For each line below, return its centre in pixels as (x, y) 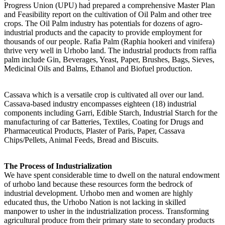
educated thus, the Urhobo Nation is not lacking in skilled (95, 202)
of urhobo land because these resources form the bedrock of (98, 184)
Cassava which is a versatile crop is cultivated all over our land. (104, 94)
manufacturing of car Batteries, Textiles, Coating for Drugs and (104, 122)
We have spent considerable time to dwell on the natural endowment (112, 175)
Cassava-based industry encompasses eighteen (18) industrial (100, 103)
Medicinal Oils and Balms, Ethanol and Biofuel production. (98, 68)
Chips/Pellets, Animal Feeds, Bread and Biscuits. (81, 140)
